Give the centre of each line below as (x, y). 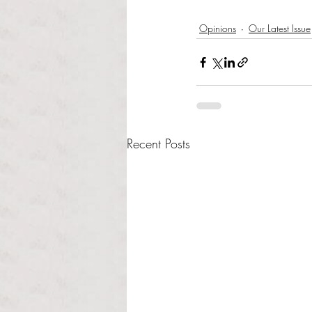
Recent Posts (158, 143)
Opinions (218, 28)
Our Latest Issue (280, 28)
